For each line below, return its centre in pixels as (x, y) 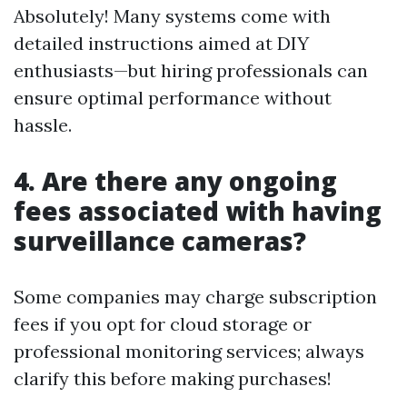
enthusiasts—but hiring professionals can (191, 70)
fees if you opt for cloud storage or (163, 324)
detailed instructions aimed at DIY (161, 43)
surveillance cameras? (160, 241)
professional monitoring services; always (189, 351)
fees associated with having (198, 211)
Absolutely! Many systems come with (172, 16)
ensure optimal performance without (173, 98)
